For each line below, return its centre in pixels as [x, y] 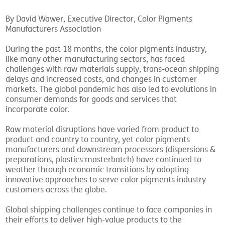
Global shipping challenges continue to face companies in [109, 210]
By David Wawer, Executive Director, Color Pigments [99, 19]
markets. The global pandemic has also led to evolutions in [111, 89]
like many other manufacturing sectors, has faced [95, 59]
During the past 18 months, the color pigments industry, [106, 49]
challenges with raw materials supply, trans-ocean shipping [113, 69]
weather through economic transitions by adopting [97, 170]
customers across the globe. [57, 190]
